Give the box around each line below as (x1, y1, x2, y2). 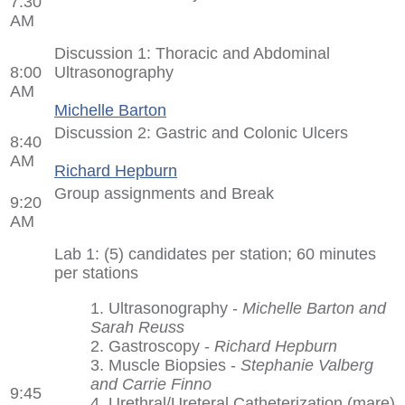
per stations (54, 263, 138, 282)
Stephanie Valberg (240, 355, 373, 374)
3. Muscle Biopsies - (90, 355, 240, 374)
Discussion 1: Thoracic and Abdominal (54, 43, 330, 62)
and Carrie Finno (90, 374, 212, 393)
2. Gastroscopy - (90, 336, 214, 355)
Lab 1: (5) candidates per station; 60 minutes (54, 244, 376, 263)
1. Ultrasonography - (90, 298, 242, 317)
